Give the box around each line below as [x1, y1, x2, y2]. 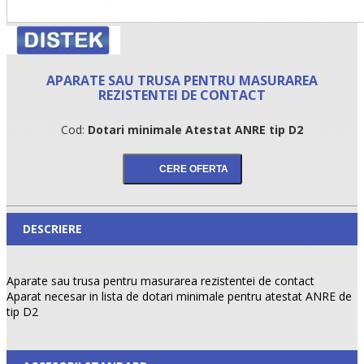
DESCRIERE [23, 220, 82, 236]
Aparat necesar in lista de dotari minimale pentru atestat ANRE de [6, 288, 352, 304]
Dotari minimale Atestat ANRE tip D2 [84, 121, 303, 137]
